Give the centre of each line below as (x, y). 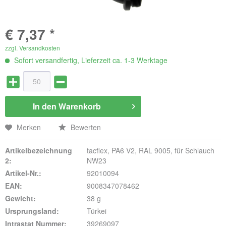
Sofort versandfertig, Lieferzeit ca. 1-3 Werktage (90, 60)
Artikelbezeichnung (39, 150)
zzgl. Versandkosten (33, 48)
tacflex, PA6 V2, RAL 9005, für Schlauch (150, 150)
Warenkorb (80, 106)
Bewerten (85, 127)
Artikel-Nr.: (23, 173)
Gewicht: (20, 198)
